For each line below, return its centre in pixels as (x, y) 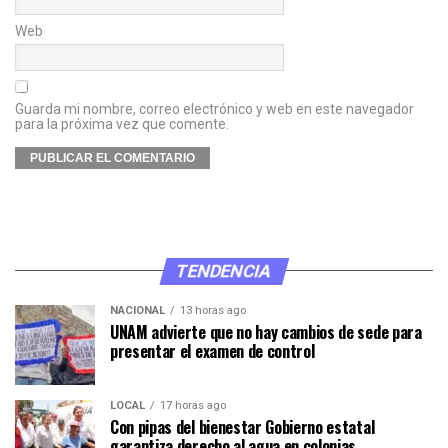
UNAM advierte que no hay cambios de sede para (266, 331)
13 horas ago (213, 310)
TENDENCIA (224, 270)
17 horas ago (193, 405)
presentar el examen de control (212, 350)
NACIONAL (137, 310)
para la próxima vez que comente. (122, 123)
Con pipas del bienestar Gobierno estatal (242, 426)
